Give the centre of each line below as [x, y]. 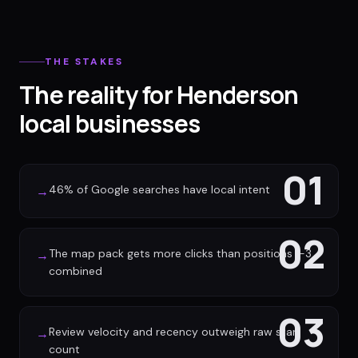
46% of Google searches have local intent [159, 189]
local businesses [109, 123]
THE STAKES [84, 62]
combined [76, 271]
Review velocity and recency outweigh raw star [173, 332]
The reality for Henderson [159, 95]
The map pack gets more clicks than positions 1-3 [180, 253]
